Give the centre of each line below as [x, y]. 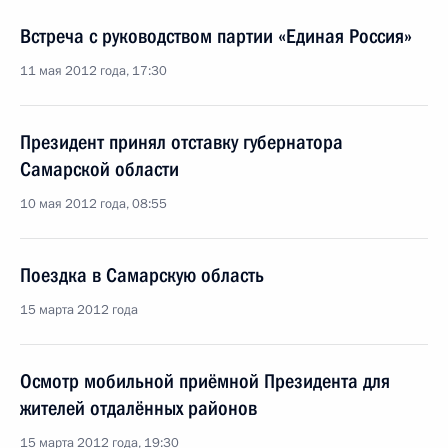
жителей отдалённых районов [138, 408]
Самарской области [99, 169]
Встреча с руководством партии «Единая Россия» [216, 36]
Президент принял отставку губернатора [181, 142]
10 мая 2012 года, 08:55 [93, 204]
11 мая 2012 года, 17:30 [93, 71]
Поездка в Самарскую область [142, 275]
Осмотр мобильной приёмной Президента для [205, 381]
